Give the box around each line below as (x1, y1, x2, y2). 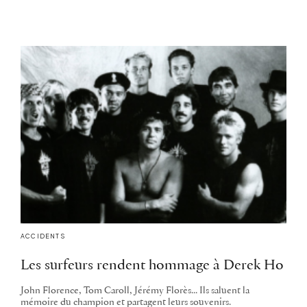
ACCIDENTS (21, 232, 65, 240)
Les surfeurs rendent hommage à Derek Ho (21, 258, 284, 273)
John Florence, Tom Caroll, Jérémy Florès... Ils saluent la (21, 285, 249, 296)
